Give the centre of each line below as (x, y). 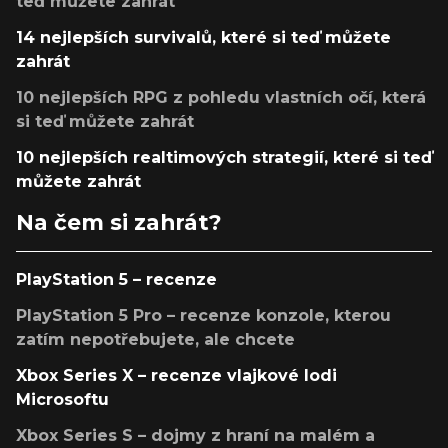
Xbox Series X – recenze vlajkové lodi (176, 376)
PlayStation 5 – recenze (116, 280)
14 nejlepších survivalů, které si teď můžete (203, 38)
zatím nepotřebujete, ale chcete (155, 340)
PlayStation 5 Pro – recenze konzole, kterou (203, 316)
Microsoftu (62, 400)
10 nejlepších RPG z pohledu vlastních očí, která (221, 98)
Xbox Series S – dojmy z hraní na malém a (195, 436)
